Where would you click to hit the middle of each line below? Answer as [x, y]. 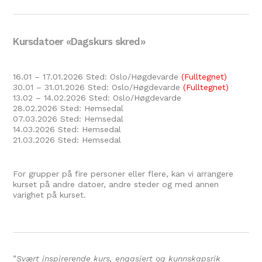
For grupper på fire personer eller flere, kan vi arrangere [123, 174]
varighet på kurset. [51, 195]
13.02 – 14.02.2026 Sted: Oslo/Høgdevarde [97, 98]
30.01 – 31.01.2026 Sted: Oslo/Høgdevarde [98, 87]
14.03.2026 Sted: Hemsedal [67, 129]
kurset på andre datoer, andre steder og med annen [116, 184]
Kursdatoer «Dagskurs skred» [79, 42]
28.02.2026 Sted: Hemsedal [68, 108]
